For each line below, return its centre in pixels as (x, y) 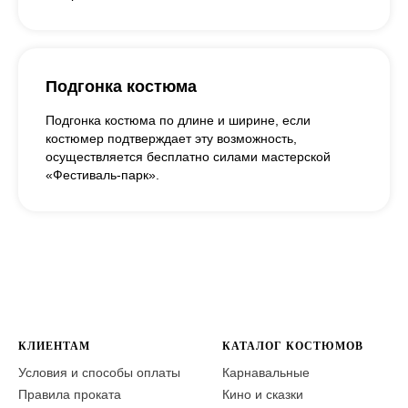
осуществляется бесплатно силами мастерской (188, 156)
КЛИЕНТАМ (54, 346)
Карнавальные (266, 372)
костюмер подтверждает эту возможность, (171, 138)
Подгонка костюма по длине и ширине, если (178, 120)
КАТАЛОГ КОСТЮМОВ (293, 346)
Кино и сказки (263, 394)
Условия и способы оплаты (99, 372)
